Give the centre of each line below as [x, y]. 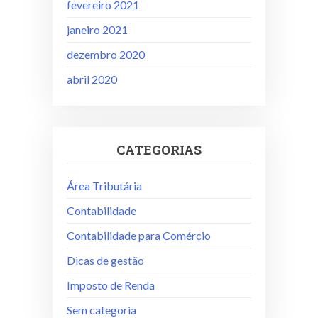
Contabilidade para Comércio [139, 235]
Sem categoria [102, 309]
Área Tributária [104, 185]
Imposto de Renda [111, 285]
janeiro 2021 [97, 29]
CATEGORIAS [159, 149]
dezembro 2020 [106, 54]
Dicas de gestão [105, 260]
